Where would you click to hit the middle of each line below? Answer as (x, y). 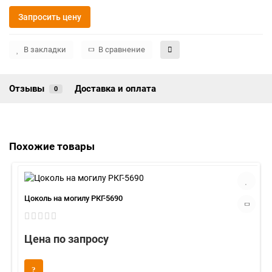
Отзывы (27, 89)
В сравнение (122, 49)
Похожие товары (52, 146)
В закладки (45, 49)
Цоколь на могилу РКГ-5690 (73, 198)
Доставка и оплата (115, 89)
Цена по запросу (66, 239)
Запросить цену (50, 17)
